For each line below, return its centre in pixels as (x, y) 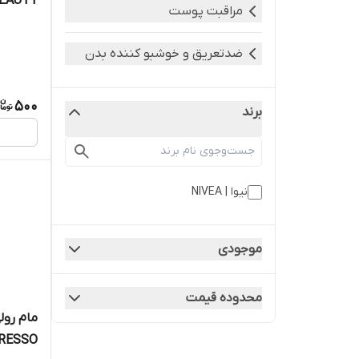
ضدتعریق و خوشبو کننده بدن (164, 54)
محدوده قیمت (224, 298)
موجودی (240, 249)
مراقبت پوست (206, 11)
